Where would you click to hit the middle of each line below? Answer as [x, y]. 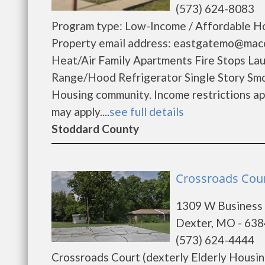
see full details [147, 112]
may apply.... [80, 112]
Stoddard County [95, 129]
